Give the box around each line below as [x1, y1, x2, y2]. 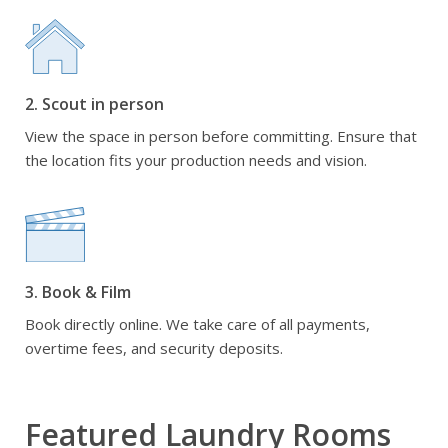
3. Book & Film [25, 281, 131, 303]
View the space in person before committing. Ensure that [25, 126, 417, 146]
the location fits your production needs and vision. [25, 150, 367, 170]
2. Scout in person [25, 93, 164, 115]
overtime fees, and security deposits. [25, 338, 283, 358]
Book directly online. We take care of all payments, [25, 314, 370, 334]
